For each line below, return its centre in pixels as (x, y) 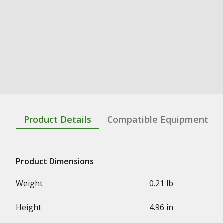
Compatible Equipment (158, 119)
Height (29, 207)
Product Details (57, 119)
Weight (29, 183)
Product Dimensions (55, 161)
